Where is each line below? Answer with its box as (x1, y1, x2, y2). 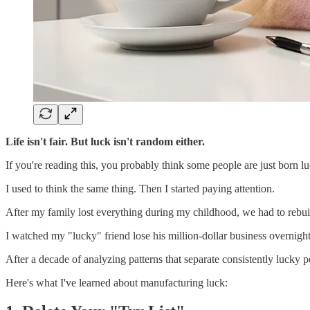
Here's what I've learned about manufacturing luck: (6, 276, 228, 289)
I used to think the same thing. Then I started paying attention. (6, 182, 275, 194)
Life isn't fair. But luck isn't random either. (6, 135, 205, 147)
